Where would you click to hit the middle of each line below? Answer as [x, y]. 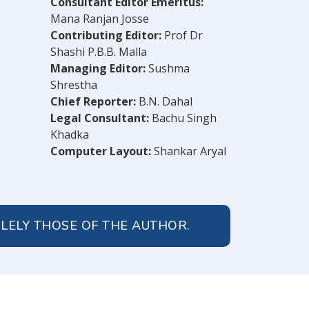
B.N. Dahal [164, 101]
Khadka [70, 134]
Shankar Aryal [190, 151]
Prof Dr [182, 35]
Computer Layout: [102, 151]
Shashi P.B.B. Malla [99, 51]
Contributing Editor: [106, 35]
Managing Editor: [98, 68]
